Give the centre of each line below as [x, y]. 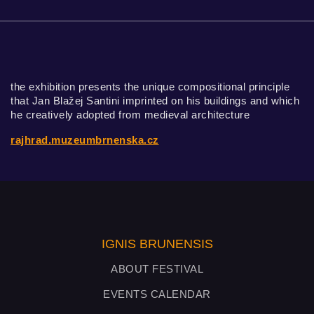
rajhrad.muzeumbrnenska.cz [85, 140]
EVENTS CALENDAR [157, 294]
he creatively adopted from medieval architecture [130, 115]
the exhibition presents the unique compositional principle [150, 87]
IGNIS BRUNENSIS [157, 244]
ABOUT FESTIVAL [157, 269]
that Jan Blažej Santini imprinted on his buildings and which [155, 101]
